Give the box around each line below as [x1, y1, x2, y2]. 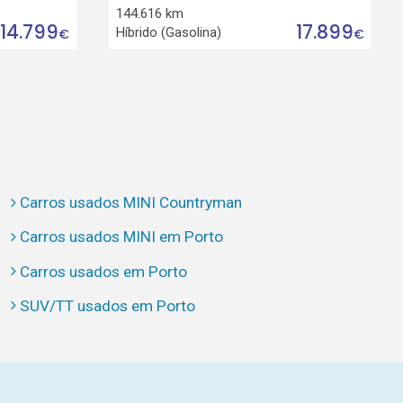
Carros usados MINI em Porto [19, 228, 223, 246]
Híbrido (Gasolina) [116, 23, 222, 40]
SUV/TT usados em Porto [19, 296, 195, 315]
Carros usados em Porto [19, 262, 187, 281]
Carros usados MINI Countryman [19, 193, 242, 212]
